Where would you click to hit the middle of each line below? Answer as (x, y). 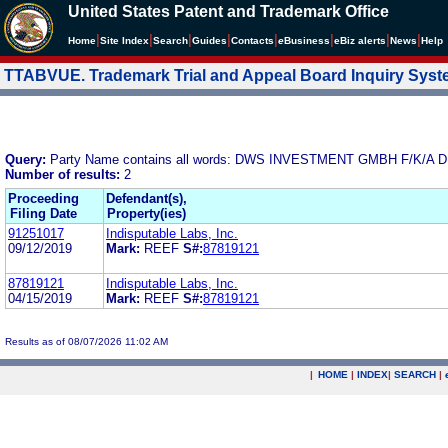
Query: (27, 159)
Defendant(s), (146, 198)
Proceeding (43, 198)
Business (307, 40)
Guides (209, 40)
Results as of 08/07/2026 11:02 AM (86, 341)
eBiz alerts (360, 40)
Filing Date (43, 213)
